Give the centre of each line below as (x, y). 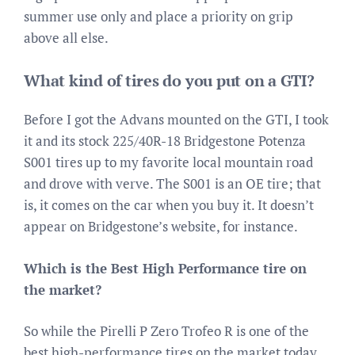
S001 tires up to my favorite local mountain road (168, 162)
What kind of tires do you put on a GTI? (169, 80)
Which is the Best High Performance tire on (165, 268)
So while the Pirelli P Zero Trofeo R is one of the (166, 331)
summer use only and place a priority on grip (158, 16)
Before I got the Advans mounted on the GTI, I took (176, 119)
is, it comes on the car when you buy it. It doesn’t (169, 205)
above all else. (66, 37)
